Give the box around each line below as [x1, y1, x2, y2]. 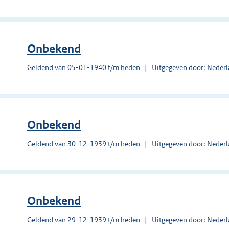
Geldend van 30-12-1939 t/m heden [27, 139, 140, 148]
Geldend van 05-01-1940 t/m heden [27, 62, 140, 72]
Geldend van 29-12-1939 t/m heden [27, 215, 140, 224]
